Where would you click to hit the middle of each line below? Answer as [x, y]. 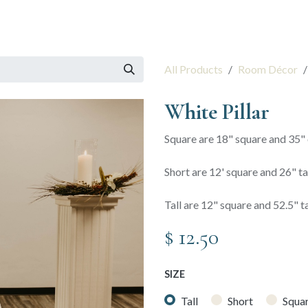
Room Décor [268, 69]
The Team [129, 20]
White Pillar [217, 112]
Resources [70, 20]
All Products [194, 69]
